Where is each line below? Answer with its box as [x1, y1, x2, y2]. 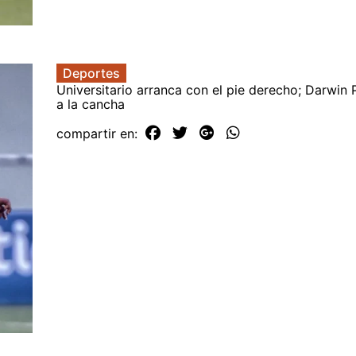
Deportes [63, 64, 120, 81]
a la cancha [56, 95, 125, 112]
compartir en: [56, 125, 141, 141]
